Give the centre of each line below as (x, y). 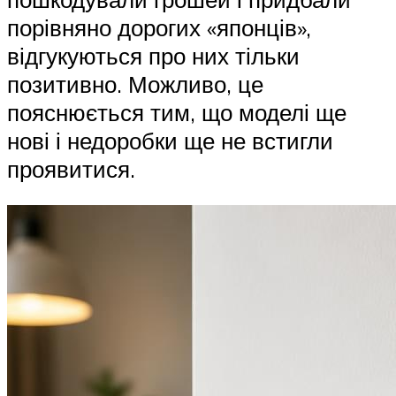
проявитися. (71, 168)
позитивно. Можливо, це (135, 84)
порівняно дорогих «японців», (159, 27)
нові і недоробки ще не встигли (170, 140)
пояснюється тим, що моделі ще (177, 112)
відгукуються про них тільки (153, 55)
